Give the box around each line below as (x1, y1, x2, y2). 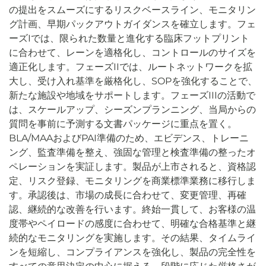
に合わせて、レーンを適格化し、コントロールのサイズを (9, 47, 256, 58)
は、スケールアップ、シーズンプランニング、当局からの (9, 104, 256, 115)
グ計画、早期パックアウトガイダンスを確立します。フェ (9, 18, 256, 30)
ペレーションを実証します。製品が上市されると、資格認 (9, 161, 256, 172)
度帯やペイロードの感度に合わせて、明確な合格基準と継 (9, 218, 256, 229)
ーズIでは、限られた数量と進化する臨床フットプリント (9, 33, 249, 44)
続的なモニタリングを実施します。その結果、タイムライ (9, 232, 256, 243)
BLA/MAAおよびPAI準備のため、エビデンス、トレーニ (9, 132, 249, 144)
